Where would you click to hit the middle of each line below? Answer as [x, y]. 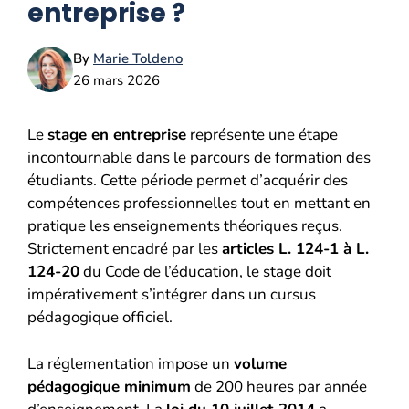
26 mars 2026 [116, 80]
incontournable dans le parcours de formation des [199, 157]
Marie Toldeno [138, 58]
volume [260, 363]
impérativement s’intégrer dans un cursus [172, 294]
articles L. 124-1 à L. [295, 249]
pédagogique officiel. [100, 317]
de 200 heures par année [279, 386]
